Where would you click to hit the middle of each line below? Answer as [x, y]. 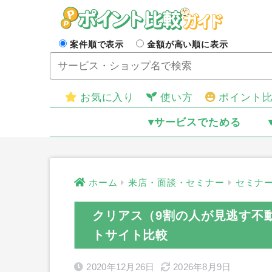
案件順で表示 [97, 44]
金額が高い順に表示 [188, 44]
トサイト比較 [131, 235]
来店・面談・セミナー [176, 183]
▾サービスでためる [194, 122]
